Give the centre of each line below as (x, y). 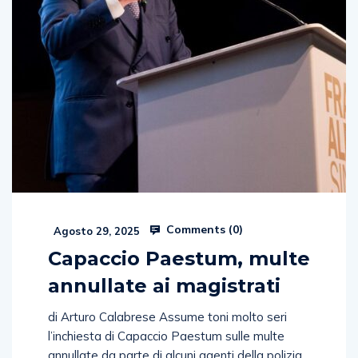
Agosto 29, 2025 (95, 231)
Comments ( (198, 229)
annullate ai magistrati (164, 285)
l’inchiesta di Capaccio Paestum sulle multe (166, 336)
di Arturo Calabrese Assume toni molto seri (167, 316)
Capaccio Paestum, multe (179, 258)
